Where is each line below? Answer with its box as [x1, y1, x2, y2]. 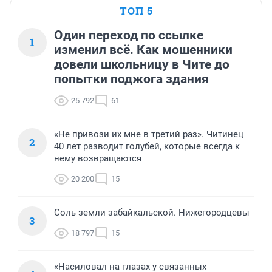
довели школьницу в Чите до [54, 57, 229, 72]
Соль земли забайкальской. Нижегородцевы [54, 207, 250, 219]
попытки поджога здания [54, 72, 209, 87]
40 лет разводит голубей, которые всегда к [54, 141, 240, 152]
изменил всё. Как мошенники [54, 42, 233, 58]
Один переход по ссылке [54, 28, 203, 43]
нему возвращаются [54, 153, 141, 165]
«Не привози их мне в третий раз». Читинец [54, 129, 243, 140]
